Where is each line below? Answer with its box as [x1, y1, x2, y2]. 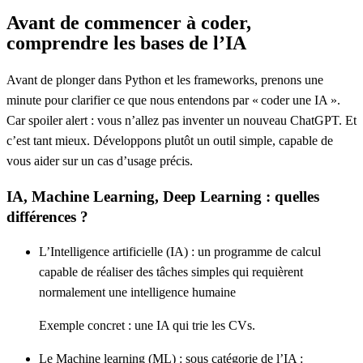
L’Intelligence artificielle [39, 245, 163, 259]
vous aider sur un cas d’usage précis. [6, 153, 193, 168]
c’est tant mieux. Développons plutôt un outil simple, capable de [6, 133, 333, 147]
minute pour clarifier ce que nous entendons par [6, 92, 252, 107]
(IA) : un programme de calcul [163, 245, 321, 259]
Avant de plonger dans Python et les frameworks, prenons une [6, 72, 323, 87]
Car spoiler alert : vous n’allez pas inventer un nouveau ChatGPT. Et [6, 113, 357, 127]
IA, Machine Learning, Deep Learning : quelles [6, 187, 319, 205]
